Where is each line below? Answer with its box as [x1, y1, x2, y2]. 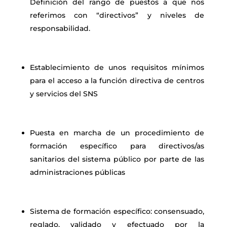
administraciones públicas [29, 168, 125, 177]
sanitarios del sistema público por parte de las [29, 155, 205, 164]
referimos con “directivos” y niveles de [29, 11, 205, 20]
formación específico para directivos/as [29, 141, 205, 150]
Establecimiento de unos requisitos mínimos [29, 63, 205, 72]
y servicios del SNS [29, 89, 98, 98]
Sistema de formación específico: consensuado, [29, 207, 205, 216]
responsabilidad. [29, 24, 90, 33]
